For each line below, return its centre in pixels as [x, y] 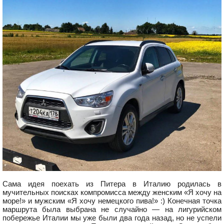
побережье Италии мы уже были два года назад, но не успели [112, 218]
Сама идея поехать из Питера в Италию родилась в [112, 184]
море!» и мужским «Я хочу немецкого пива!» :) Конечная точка [112, 201]
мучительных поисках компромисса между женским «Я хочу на [112, 192]
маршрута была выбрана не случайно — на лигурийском [112, 209]
